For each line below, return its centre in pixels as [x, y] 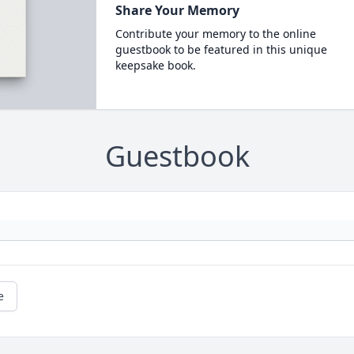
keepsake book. [155, 65]
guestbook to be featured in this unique [221, 49]
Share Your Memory [177, 10]
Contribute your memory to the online [215, 34]
